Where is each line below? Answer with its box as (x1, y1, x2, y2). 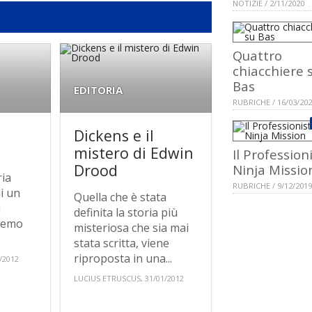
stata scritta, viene (74, 235, 170, 251)
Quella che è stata (74, 189, 167, 205)
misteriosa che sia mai (74, 220, 189, 236)
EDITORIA (74, 83, 123, 97)
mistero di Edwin (74, 143, 194, 164)
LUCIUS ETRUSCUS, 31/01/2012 (74, 273, 185, 284)
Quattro (233, 47, 282, 65)
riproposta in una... (74, 251, 173, 267)
